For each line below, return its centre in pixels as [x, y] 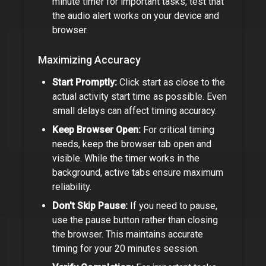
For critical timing [178, 130]
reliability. [72, 187]
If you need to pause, [172, 206]
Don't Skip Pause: [90, 206]
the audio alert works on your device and [136, 16]
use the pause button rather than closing [135, 220]
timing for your [83, 248]
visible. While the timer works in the [126, 158]
